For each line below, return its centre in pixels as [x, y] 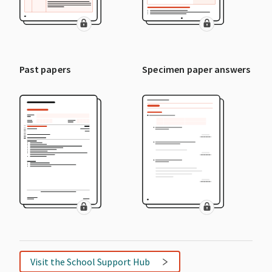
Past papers [45, 70]
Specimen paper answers [196, 70]
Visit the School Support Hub [90, 262]
